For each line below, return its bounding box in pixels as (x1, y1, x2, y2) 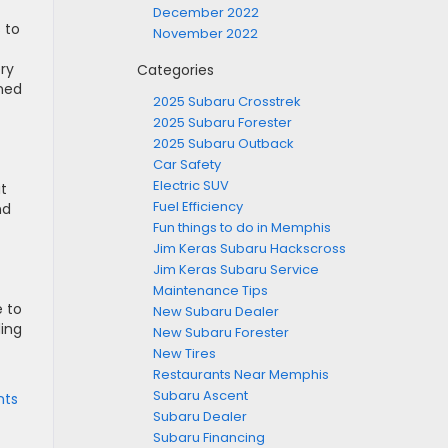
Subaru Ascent (153, 386, 248, 405)
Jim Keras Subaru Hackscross (153, 239, 346, 258)
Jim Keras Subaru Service (153, 260, 319, 279)
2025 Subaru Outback (153, 134, 294, 153)
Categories (137, 60, 214, 80)
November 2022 (153, 24, 258, 43)
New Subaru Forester (153, 323, 289, 342)
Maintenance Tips (153, 281, 268, 300)
